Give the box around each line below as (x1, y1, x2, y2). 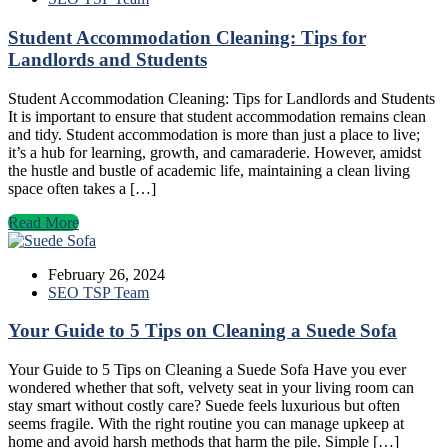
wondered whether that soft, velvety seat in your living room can (8, 379, 414, 397)
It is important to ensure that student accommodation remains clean (8, 107, 426, 125)
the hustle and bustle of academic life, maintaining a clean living (8, 161, 410, 179)
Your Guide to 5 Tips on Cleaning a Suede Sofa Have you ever (8, 361, 406, 379)
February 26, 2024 (48, 265, 165, 283)
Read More (8, 213, 79, 231)
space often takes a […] (8, 179, 156, 197)
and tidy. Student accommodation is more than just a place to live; (8, 125, 420, 143)
